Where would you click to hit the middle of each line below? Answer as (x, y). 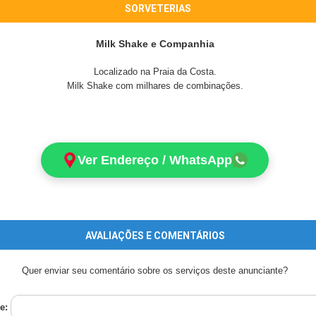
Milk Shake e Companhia (155, 44)
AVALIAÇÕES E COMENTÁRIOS (155, 236)
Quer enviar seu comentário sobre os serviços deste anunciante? (155, 271)
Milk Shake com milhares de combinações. (155, 86)
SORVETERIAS (158, 8)
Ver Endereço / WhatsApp (155, 160)
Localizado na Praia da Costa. (155, 72)
